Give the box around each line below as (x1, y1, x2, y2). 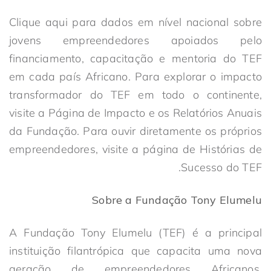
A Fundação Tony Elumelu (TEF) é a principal (9, 226, 262, 240)
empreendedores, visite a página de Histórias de (9, 142, 262, 156)
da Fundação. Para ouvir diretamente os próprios (9, 124, 262, 138)
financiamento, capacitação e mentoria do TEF (9, 51, 262, 65)
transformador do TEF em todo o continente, (9, 88, 262, 102)
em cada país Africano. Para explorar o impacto (9, 70, 262, 83)
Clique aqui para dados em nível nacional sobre (9, 15, 262, 29)
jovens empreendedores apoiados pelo (9, 33, 262, 47)
